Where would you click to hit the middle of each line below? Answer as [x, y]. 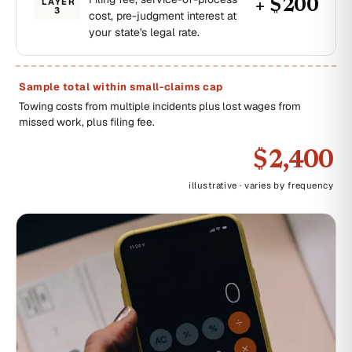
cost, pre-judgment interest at [163, 16]
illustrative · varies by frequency [261, 185]
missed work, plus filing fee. [87, 122]
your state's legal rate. [144, 32]
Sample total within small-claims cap [121, 87]
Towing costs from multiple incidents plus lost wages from [160, 106]
